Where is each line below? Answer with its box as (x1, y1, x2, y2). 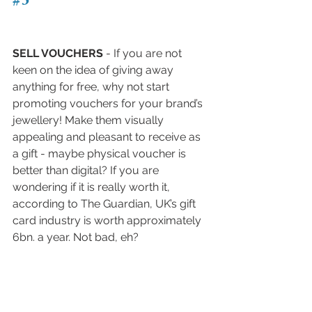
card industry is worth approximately (13, 213, 204, 227)
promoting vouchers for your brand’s (13, 96, 205, 110)
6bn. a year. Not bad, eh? (13, 230, 139, 244)
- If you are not (103, 46, 185, 60)
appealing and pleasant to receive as (13, 130, 203, 143)
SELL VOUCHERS (13, 46, 103, 60)
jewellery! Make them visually (13, 113, 166, 127)
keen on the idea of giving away (13, 63, 176, 77)
